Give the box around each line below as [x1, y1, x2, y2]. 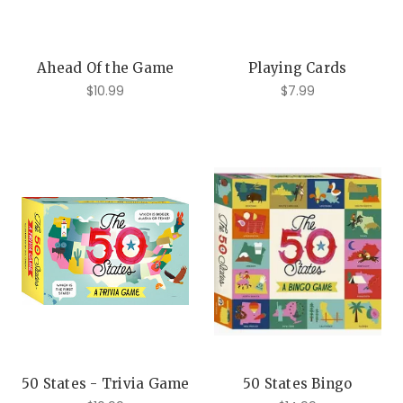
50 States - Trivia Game [21, 375, 190, 393]
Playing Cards [248, 58, 347, 76]
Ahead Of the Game [37, 58, 175, 76]
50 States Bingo [242, 375, 353, 393]
